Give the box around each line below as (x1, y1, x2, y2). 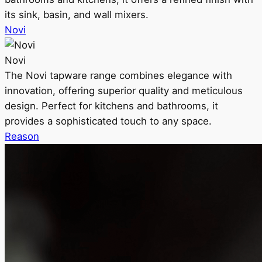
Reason (5, 130, 39, 142)
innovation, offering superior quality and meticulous (5, 85, 243, 96)
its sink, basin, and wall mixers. (5, 9, 149, 20)
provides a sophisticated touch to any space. (5, 115, 212, 127)
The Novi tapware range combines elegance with (5, 70, 232, 81)
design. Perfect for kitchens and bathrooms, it (5, 100, 218, 112)
